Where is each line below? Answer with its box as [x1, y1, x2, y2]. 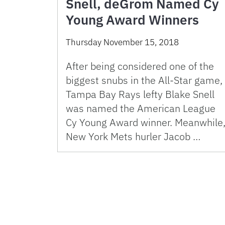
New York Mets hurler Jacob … [66, 130, 200, 144]
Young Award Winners [66, 11, 199, 29]
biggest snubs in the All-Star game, [66, 73, 222, 87]
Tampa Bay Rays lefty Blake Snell [66, 87, 214, 101]
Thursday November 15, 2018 [66, 37, 179, 48]
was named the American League [66, 101, 215, 116]
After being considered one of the [66, 59, 214, 73]
